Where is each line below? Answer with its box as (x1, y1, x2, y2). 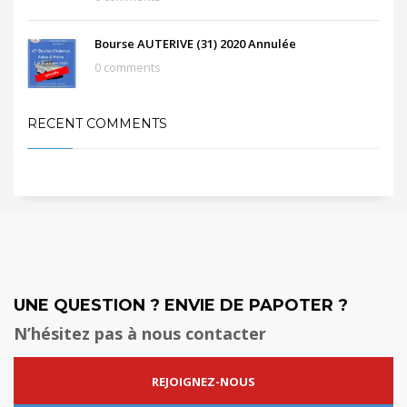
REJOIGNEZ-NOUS (152, 372, 255, 390)
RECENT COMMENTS (27, 115, 167, 133)
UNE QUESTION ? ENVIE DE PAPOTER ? (14, 295, 348, 316)
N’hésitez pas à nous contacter (14, 323, 266, 345)
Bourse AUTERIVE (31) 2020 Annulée (94, 35, 296, 53)
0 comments (94, 59, 161, 76)
